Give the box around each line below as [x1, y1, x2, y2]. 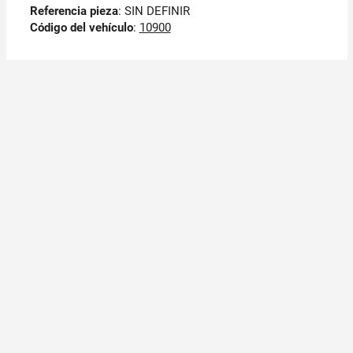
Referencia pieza [29, 4, 118, 19]
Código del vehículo [29, 20, 133, 35]
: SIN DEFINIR [117, 4, 190, 19]
